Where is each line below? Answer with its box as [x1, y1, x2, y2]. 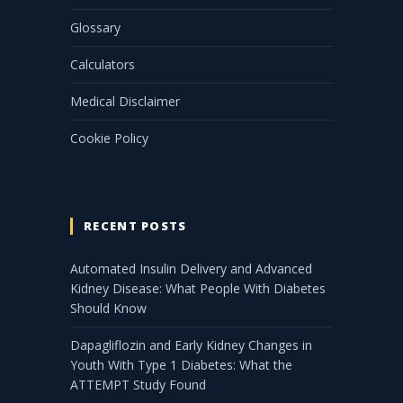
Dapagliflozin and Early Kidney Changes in [70, 336, 312, 354]
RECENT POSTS [84, 218, 187, 235]
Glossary [70, 19, 121, 37]
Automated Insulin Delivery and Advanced [70, 260, 312, 278]
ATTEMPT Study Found [70, 376, 206, 394]
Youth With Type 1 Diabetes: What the [70, 356, 292, 374]
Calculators [70, 56, 135, 74]
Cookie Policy [70, 130, 148, 148]
